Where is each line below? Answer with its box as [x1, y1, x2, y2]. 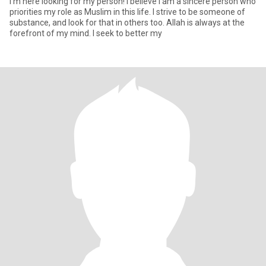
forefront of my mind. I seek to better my [9, 28, 162, 38]
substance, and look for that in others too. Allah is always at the [9, 18, 166, 27]
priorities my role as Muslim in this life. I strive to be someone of [9, 7, 245, 17]
